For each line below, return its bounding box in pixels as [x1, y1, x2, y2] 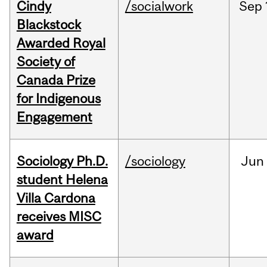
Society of [16, 54, 75, 70]
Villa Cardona [16, 190, 95, 206]
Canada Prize [16, 72, 95, 88]
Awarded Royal [16, 35, 105, 51]
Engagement [16, 109, 92, 125]
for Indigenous [16, 91, 101, 107]
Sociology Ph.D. [16, 153, 108, 169]
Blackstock [16, 17, 81, 33]
